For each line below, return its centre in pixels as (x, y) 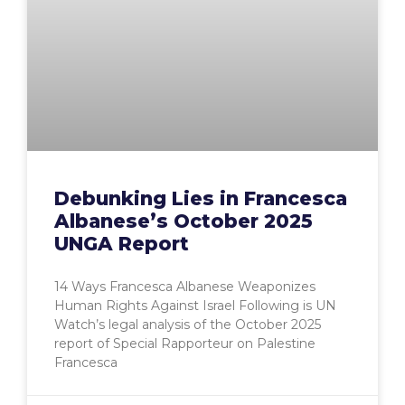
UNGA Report (122, 244)
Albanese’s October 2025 (184, 221)
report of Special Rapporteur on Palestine (185, 344)
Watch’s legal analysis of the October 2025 (188, 325)
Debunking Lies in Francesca (201, 199)
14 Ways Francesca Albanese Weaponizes (185, 287)
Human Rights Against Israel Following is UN (195, 306)
